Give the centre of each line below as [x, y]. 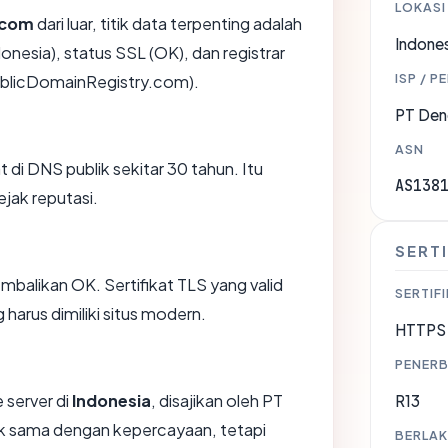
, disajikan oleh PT [217, 400]
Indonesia [111, 400]
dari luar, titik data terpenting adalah [168, 23]
